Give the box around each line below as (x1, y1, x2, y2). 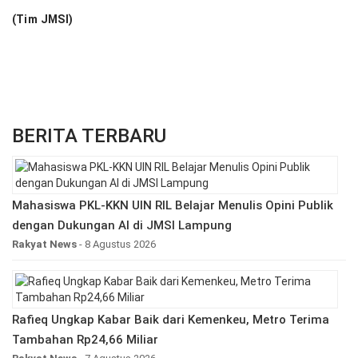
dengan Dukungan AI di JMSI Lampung (12, 218, 232, 233)
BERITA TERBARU (12, 125, 166, 148)
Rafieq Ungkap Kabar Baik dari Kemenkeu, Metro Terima (12, 312, 329, 328)
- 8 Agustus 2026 (77, 238, 156, 251)
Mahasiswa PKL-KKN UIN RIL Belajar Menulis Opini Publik (12, 198, 333, 213)
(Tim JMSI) (12, 13, 73, 26)
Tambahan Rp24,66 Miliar (12, 332, 158, 348)
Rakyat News (12, 238, 77, 251)
